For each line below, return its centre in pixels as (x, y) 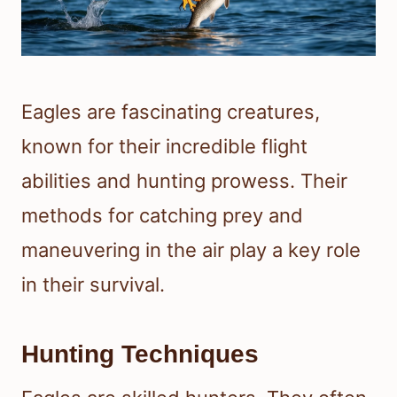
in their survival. (93, 285)
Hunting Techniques (140, 354)
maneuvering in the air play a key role (191, 250)
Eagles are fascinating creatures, (171, 112)
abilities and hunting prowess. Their (184, 181)
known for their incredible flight (164, 147)
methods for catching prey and (162, 216)
